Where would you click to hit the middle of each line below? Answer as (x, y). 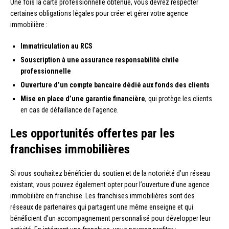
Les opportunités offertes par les (93, 133)
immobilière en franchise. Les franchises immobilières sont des (102, 196)
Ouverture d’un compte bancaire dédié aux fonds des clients (115, 85)
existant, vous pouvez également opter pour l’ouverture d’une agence (110, 184)
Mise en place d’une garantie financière (83, 98)
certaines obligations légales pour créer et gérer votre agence (99, 13)
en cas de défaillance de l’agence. (70, 110)
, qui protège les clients (179, 98)
